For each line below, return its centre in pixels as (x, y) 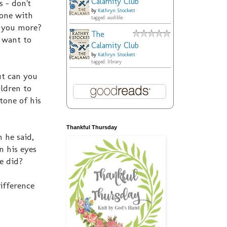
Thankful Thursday (92, 127)
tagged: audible (107, 18)
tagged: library (106, 62)
